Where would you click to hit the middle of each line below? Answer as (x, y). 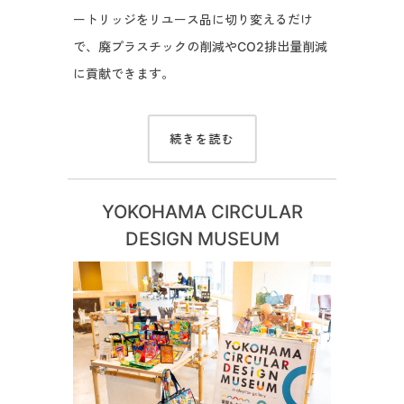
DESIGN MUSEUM (202, 239)
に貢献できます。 (123, 74)
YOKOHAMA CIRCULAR (202, 212)
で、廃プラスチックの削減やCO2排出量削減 (200, 47)
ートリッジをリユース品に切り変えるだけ (193, 20)
